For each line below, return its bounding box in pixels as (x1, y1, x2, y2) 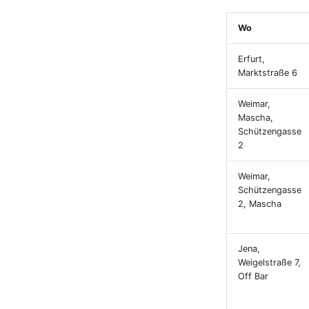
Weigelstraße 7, (238, 257, 301, 268)
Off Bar (238, 271, 268, 281)
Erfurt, (238, 54, 265, 64)
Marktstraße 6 (238, 68, 297, 78)
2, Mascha (238, 199, 281, 209)
